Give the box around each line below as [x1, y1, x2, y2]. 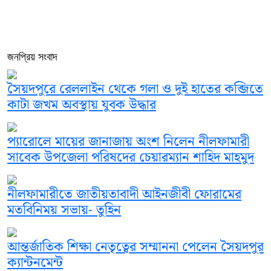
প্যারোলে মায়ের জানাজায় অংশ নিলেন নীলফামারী [7, 131, 249, 153]
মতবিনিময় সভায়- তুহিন [7, 200, 121, 221]
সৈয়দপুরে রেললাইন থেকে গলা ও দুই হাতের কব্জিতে [7, 79, 263, 100]
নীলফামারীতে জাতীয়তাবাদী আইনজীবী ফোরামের [7, 184, 241, 206]
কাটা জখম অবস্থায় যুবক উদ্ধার [7, 94, 156, 116]
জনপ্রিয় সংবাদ [7, 51, 57, 64]
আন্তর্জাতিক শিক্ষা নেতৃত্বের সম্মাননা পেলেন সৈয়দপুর [7, 237, 264, 258]
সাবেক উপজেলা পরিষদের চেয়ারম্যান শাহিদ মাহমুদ [7, 147, 254, 169]
